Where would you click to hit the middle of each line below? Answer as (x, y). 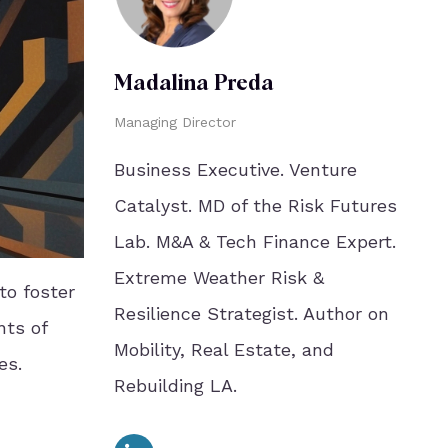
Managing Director (174, 122)
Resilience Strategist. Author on (251, 313)
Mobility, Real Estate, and (223, 349)
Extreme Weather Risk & (218, 277)
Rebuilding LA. (175, 385)
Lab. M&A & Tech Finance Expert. (254, 241)
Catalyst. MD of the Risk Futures (255, 205)
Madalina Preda (193, 84)
